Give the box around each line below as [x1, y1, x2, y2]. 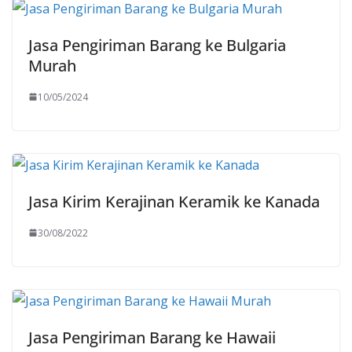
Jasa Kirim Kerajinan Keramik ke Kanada [28, 190, 320, 212]
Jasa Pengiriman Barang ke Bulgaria [28, 34, 286, 56]
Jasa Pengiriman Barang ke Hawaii [28, 326, 276, 348]
